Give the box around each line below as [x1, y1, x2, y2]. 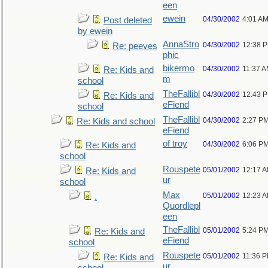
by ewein [78, 26, 112, 36]
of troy [163, 139, 187, 148]
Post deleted [103, 16, 152, 25]
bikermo [163, 63, 194, 73]
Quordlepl [163, 201, 200, 211]
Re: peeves [112, 41, 157, 51]
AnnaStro [163, 39, 199, 49]
